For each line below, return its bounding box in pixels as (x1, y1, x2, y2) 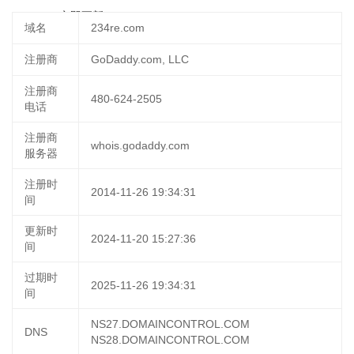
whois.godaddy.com (91, 139, 190, 152)
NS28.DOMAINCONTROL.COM (91, 333, 250, 346)
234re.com (91, 21, 145, 34)
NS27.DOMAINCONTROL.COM (91, 318, 250, 330)
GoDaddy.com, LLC (91, 53, 189, 66)
